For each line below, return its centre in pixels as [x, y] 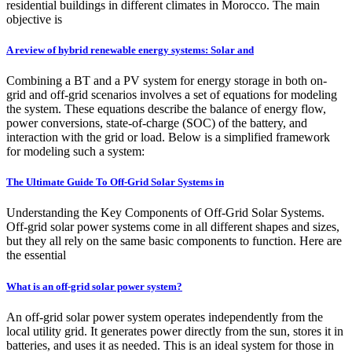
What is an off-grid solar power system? [94, 286]
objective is [34, 19]
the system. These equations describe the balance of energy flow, [166, 109]
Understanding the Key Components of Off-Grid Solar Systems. [165, 213]
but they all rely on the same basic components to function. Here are [174, 241]
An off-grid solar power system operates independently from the [165, 317]
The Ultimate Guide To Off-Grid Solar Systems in [115, 182]
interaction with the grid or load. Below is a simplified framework [168, 137]
